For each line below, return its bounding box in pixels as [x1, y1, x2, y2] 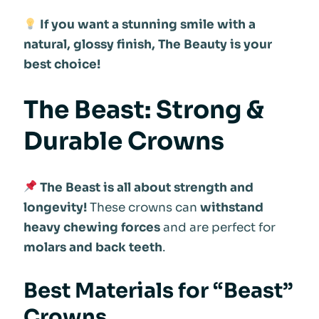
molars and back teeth [23, 239, 162, 255]
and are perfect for [159, 219, 276, 235]
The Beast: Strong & [23, 95, 264, 126]
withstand [199, 199, 263, 215]
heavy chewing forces [23, 219, 160, 235]
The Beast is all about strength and [39, 179, 253, 195]
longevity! [23, 199, 87, 215]
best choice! [23, 56, 100, 72]
